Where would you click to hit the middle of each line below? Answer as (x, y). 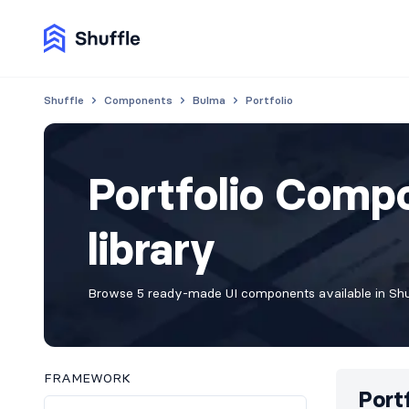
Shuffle (64, 100)
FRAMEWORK (87, 378)
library (152, 249)
